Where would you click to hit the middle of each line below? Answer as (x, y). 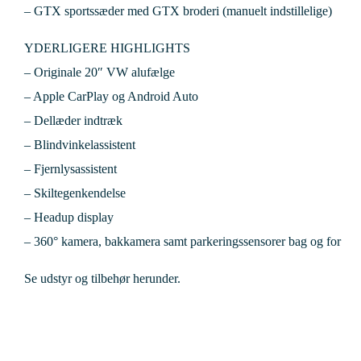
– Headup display (69, 217)
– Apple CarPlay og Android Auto (111, 96)
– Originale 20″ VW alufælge (100, 72)
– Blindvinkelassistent (80, 144)
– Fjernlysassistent (71, 168)
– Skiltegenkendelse (75, 193)
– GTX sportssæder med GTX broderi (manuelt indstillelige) (178, 10)
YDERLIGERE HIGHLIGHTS (107, 48)
